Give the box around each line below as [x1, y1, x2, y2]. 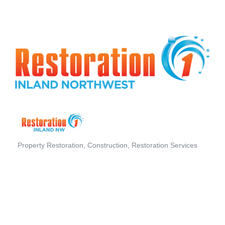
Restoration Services [132, 141, 197, 149]
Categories [17, 148, 56, 157]
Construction [87, 141, 128, 149]
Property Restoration [18, 141, 83, 149]
